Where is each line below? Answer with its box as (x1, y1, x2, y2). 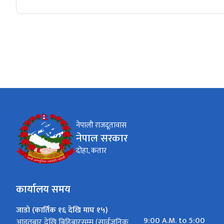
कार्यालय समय (16, 181, 70, 198)
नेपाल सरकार (76, 129, 128, 147)
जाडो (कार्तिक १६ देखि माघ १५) (16, 203, 108, 217)
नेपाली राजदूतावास (76, 119, 126, 132)
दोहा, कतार (76, 144, 106, 157)
